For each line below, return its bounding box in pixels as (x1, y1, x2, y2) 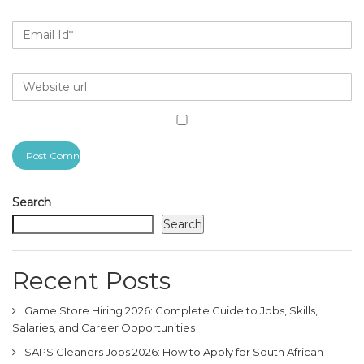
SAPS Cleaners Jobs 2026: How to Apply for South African (24, 345, 323, 358)
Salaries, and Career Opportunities (12, 321, 195, 334)
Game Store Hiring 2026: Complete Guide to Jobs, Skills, (24, 304, 318, 317)
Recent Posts (12, 266, 171, 296)
